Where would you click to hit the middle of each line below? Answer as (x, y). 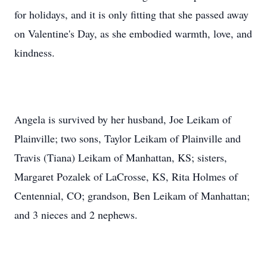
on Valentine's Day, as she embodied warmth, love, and (133, 33)
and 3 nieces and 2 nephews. (76, 215)
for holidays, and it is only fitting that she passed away (131, 14)
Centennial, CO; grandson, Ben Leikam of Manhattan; (132, 195)
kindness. (35, 52)
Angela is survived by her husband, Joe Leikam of (123, 119)
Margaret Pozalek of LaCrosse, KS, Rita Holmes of (126, 176)
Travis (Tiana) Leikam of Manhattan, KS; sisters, (121, 157)
